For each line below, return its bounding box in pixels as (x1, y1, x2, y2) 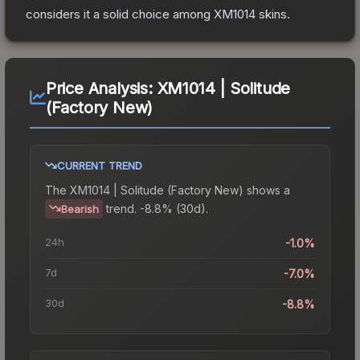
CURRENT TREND (57, 158, 142, 172)
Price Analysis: (45, 78, 157, 98)
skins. (256, 6, 290, 22)
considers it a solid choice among (26, 6, 214, 22)
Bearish (61, 202, 99, 215)
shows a (243, 182, 290, 197)
